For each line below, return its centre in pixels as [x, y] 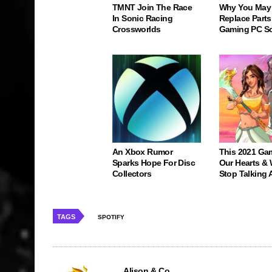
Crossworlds [137, 29]
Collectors [132, 174]
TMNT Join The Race [152, 7]
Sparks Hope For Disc [154, 163]
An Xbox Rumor [143, 152]
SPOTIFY [111, 217]
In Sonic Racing [143, 18]
